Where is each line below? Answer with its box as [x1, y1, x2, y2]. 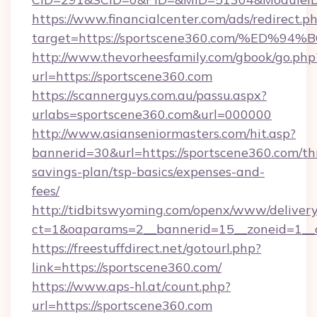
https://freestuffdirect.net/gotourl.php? [32, 240, 261, 256]
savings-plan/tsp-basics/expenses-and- [32, 163, 265, 180]
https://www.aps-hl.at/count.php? [32, 278, 231, 294]
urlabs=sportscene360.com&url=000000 [32, 106, 272, 122]
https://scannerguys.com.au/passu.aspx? [32, 87, 267, 103]
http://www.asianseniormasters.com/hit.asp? [32, 125, 296, 142]
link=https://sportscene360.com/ [32, 259, 221, 275]
